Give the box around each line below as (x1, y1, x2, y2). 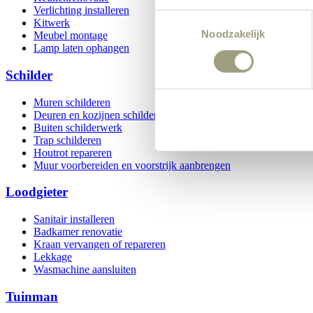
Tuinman (6, 289, 58, 304)
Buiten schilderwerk (34, 121, 122, 133)
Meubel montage (34, 29, 108, 42)
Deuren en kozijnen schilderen (34, 108, 168, 121)
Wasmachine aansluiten (34, 263, 136, 275)
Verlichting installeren (34, 4, 129, 17)
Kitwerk (34, 17, 70, 29)
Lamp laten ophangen (34, 42, 129, 54)
